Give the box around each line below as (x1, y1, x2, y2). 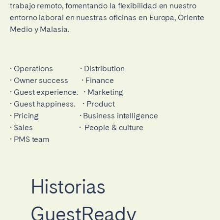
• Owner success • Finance (10, 75, 114, 85)
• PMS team (10, 134, 50, 144)
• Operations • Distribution (10, 63, 125, 73)
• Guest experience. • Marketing (10, 87, 124, 97)
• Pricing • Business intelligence (10, 110, 158, 120)
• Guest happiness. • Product (10, 99, 115, 109)
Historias (30, 174, 105, 198)
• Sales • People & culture (10, 122, 143, 132)
